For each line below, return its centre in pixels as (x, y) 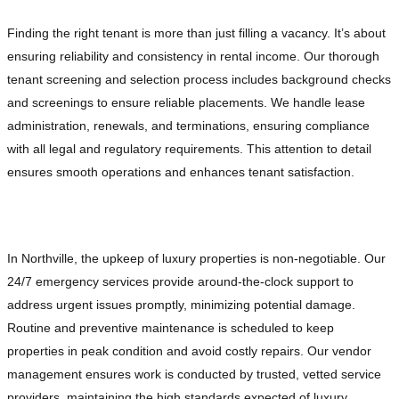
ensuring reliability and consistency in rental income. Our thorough (193, 57)
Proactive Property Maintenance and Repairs (177, 216)
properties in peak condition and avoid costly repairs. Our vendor (189, 351)
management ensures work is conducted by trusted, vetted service (194, 375)
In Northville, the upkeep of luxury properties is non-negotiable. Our (196, 259)
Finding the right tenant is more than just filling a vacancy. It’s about (196, 33)
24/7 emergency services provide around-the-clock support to (180, 282)
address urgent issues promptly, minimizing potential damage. (181, 305)
